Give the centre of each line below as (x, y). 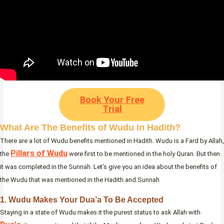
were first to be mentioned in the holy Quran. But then (144, 154)
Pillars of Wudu (39, 153)
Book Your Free (112, 100)
